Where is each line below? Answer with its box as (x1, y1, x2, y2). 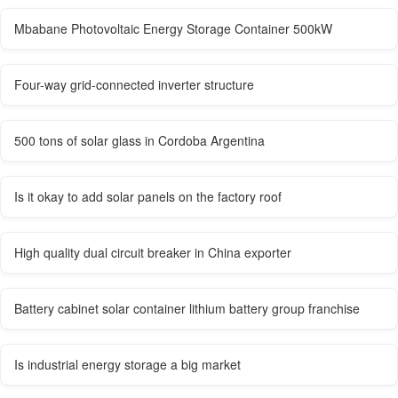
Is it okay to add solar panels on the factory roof (14, 187, 282, 205)
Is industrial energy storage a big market (14, 354, 241, 373)
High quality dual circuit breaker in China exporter (14, 243, 291, 261)
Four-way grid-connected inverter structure (14, 75, 254, 93)
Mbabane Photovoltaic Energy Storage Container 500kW (14, 19, 332, 37)
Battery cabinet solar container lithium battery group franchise (14, 298, 360, 317)
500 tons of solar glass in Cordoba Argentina (14, 131, 265, 149)
